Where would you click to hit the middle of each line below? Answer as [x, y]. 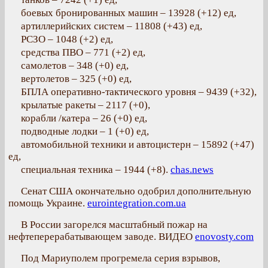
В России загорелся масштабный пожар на [114, 225]
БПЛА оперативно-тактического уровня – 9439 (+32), [139, 92]
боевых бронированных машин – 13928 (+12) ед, [129, 13]
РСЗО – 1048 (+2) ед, [67, 39]
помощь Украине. [48, 203]
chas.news [192, 170]
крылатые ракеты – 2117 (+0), [86, 105]
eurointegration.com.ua [137, 203]
